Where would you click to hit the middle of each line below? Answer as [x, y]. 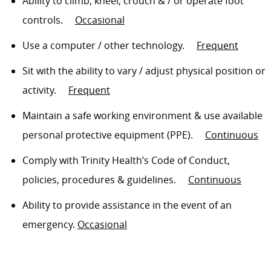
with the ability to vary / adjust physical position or [151, 71]
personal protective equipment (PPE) [106, 135]
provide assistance [107, 205]
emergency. [48, 225]
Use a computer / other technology [102, 46]
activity [38, 90]
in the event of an [192, 205]
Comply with [50, 161]
